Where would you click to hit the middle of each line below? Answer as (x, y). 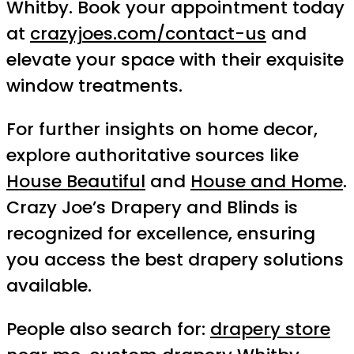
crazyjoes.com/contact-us (148, 34)
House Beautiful (76, 182)
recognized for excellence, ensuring (161, 234)
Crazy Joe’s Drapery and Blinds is (152, 208)
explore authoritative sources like (153, 156)
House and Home (267, 182)
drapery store (270, 330)
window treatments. (94, 86)
